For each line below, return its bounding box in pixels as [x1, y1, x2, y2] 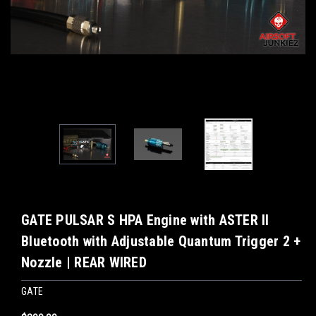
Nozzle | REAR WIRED [21, 254, 147, 272]
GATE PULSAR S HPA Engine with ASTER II [21, 212, 269, 229]
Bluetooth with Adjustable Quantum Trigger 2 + [21, 233, 301, 250]
